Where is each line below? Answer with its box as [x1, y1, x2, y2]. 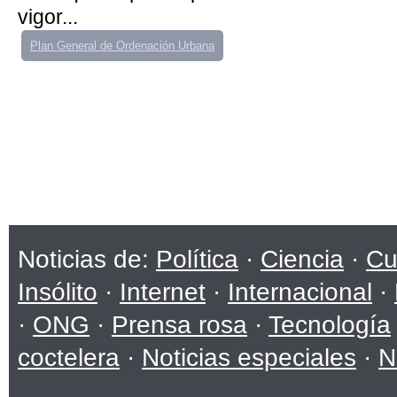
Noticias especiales [142, 344, 356, 371]
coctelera [18, 344, 120, 371]
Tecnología [269, 311, 391, 339]
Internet [120, 278, 206, 306]
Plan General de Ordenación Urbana [30, 39, 214, 52]
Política [156, 245, 238, 273]
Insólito [18, 278, 97, 306]
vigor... [18, 5, 78, 28]
